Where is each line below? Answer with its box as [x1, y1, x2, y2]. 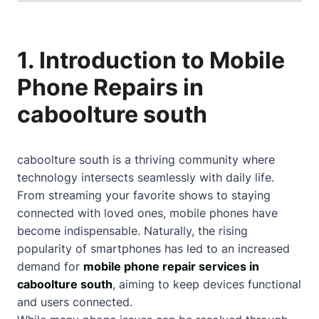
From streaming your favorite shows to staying [17, 188, 271, 202]
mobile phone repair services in [83, 259, 259, 273]
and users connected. [17, 295, 132, 309]
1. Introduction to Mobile [17, 46, 285, 74]
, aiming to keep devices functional [113, 277, 301, 291]
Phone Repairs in [17, 73, 204, 101]
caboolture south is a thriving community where [17, 152, 275, 167]
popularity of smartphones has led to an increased [17, 241, 290, 256]
